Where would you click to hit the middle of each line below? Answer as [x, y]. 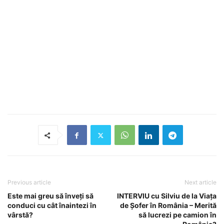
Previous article [29, 182]
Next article [200, 182]
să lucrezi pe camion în [177, 215]
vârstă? [20, 215]
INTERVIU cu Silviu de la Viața [167, 196]
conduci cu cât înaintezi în [52, 205]
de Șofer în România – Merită [168, 205]
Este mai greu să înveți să [50, 196]
